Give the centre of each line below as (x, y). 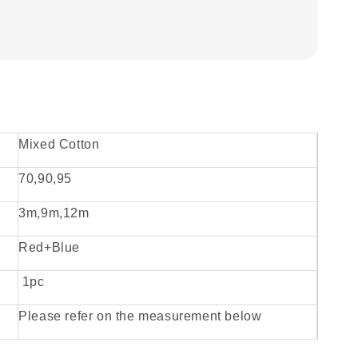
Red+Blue (49, 248)
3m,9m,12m (54, 213)
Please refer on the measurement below (140, 316)
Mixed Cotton (59, 145)
